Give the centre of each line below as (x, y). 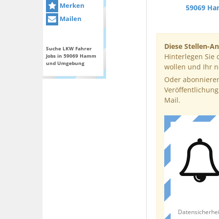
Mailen (70, 19)
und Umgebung (65, 63)
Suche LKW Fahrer (69, 49)
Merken (71, 5)
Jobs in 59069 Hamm (71, 56)
